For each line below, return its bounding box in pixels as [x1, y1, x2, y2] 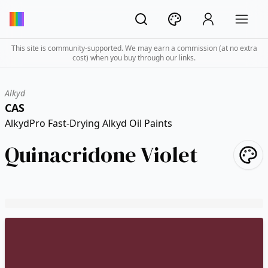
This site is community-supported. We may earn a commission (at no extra [11, 43, 257, 53]
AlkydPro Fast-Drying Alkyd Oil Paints [5, 117, 172, 130]
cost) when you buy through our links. [72, 53, 196, 63]
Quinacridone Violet [5, 140, 198, 169]
